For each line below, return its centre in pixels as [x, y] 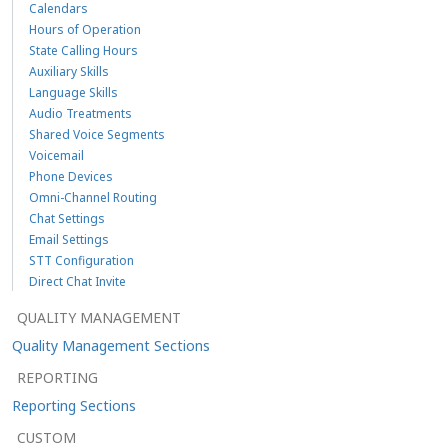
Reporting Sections [74, 405]
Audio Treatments [80, 113]
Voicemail [56, 155]
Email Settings [69, 239]
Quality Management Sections [111, 345]
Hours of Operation [85, 29]
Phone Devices [71, 176]
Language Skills [73, 92]
